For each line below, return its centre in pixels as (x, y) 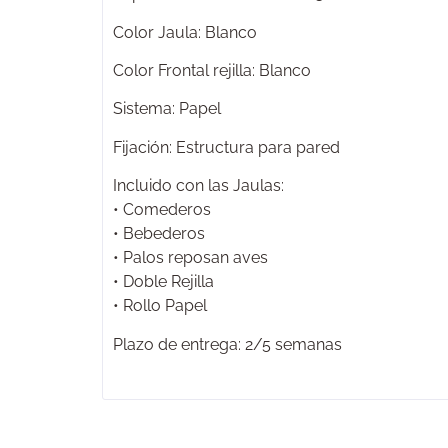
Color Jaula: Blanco (185, 32)
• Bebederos (159, 234)
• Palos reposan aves (190, 258)
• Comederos (162, 210)
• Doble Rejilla (163, 282)
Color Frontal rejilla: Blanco (212, 70)
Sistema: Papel (167, 109)
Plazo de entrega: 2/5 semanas (227, 344)
